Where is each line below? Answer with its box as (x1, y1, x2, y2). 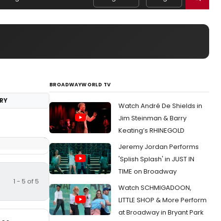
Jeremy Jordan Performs (118, 142, 199, 151)
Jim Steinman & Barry (118, 113, 186, 123)
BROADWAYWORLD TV (49, 81, 111, 88)
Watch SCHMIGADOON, (118, 183, 191, 192)
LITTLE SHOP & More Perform (118, 195, 207, 205)
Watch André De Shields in (118, 101, 202, 110)
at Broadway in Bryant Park (118, 208, 204, 217)
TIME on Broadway (118, 167, 177, 176)
